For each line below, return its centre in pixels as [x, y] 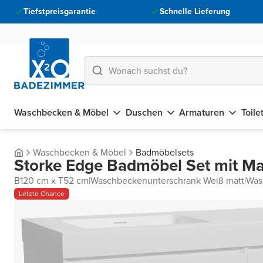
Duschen [144, 112]
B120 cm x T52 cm [51, 181]
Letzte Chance [42, 194]
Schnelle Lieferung [195, 11]
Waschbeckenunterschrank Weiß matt [167, 181]
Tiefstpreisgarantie [60, 11]
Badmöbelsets [165, 152]
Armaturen [202, 112]
